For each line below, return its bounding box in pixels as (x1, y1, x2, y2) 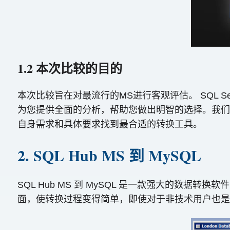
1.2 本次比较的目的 (17, 59, 122, 77)
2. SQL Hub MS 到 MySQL (17, 143, 201, 166)
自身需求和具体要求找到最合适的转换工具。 (17, 119, 202, 130)
